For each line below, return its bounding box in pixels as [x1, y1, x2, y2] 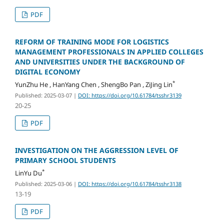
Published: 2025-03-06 [14, 179, 72, 187]
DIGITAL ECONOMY [14, 66, 80, 76]
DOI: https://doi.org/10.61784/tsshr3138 [77, 179, 181, 187]
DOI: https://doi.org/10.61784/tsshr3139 [77, 91, 181, 99]
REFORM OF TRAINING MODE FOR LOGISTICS [14, 36, 169, 46]
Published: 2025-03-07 [14, 91, 72, 99]
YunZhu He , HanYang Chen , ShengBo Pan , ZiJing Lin [14, 79, 172, 89]
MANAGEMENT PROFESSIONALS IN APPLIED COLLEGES [14, 46, 203, 56]
